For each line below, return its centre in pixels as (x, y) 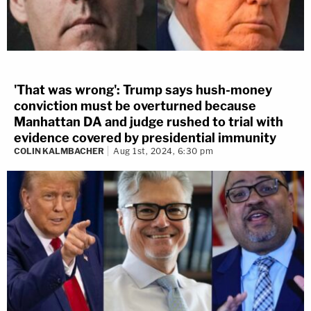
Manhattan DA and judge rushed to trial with (149, 121)
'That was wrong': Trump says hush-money (143, 90)
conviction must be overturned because (135, 106)
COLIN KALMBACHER (59, 151)
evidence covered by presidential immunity (145, 137)
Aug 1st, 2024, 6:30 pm (163, 151)
